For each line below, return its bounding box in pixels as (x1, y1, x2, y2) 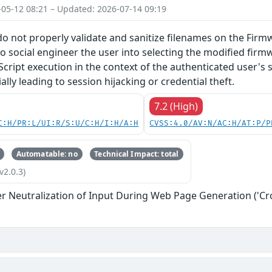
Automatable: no (16, 148, 78, 159)
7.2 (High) (154, 100, 199, 114)
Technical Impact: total (94, 148, 179, 159)
